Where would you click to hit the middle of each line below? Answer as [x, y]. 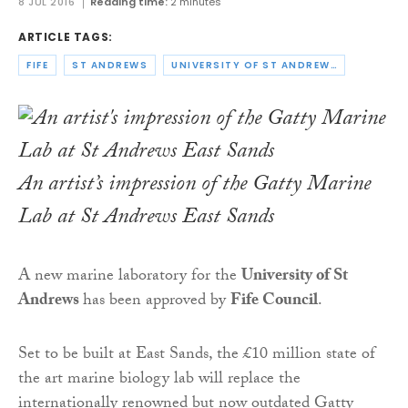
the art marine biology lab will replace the [159, 381]
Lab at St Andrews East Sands [146, 219]
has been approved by [157, 302]
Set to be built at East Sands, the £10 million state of [197, 356]
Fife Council [274, 302]
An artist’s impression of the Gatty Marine [194, 187]
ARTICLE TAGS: [66, 36]
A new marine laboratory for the [130, 278]
